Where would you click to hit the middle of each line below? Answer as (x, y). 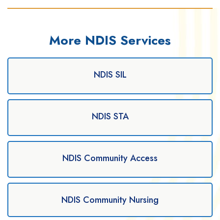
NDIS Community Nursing (110, 200)
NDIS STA (110, 117)
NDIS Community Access (110, 158)
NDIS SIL (110, 75)
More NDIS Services (110, 41)
